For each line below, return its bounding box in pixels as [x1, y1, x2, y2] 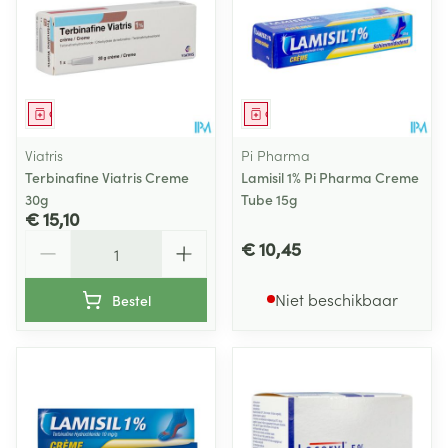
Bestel [111, 290, 151, 310]
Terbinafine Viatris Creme [25, 167, 189, 187]
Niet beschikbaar [274, 288, 398, 310]
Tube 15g [241, 189, 298, 209]
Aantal [24, 228, 72, 250]
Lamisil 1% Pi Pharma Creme [241, 167, 419, 187]
